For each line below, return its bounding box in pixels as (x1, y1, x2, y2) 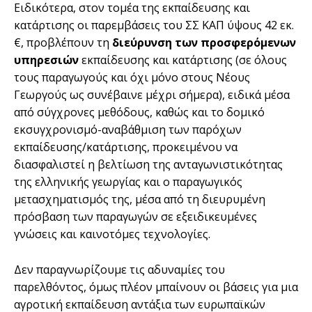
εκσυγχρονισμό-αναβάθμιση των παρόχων (14, 121, 242, 137)
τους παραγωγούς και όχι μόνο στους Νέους (14, 69, 250, 85)
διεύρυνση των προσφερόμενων (112, 34, 296, 50)
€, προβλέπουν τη (14, 34, 112, 50)
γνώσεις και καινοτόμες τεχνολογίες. (14, 226, 210, 242)
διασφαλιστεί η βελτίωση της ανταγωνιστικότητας (14, 156, 283, 172)
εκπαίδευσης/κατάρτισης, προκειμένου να (14, 139, 237, 155)
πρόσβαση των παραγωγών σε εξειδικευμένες (14, 208, 257, 224)
